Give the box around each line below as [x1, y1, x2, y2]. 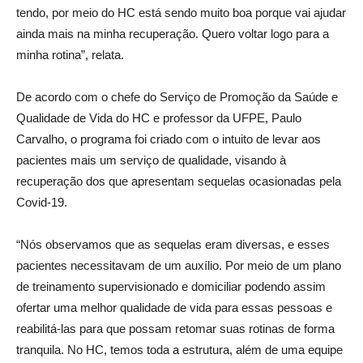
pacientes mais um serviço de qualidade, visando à [16, 153, 286, 167]
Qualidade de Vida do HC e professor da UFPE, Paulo [16, 111, 301, 125]
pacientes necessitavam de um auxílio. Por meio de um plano [16, 258, 341, 272]
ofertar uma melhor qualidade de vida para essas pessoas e [16, 301, 332, 314]
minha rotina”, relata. [16, 48, 124, 62]
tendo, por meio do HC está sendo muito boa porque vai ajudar [16, 6, 346, 19]
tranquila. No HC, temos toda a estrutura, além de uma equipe [16, 343, 343, 357]
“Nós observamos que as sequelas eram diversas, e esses [16, 237, 330, 251]
